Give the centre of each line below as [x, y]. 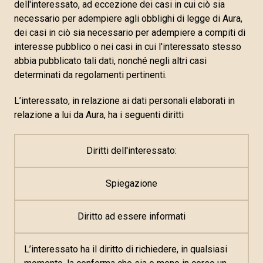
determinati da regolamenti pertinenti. [90, 75]
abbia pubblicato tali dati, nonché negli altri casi [110, 61]
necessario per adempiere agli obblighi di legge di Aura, [128, 18]
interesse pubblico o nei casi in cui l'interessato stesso [128, 47]
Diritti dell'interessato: [131, 151]
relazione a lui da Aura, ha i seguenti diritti [99, 115]
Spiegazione [131, 183]
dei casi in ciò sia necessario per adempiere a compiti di [130, 33]
